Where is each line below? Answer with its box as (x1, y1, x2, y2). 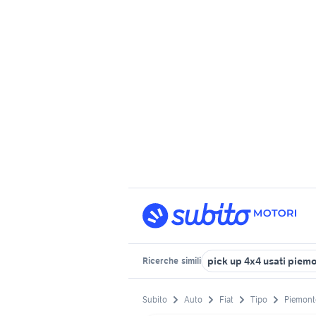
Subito (142, 294, 167, 305)
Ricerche (142, 255, 180, 266)
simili (180, 255, 201, 266)
